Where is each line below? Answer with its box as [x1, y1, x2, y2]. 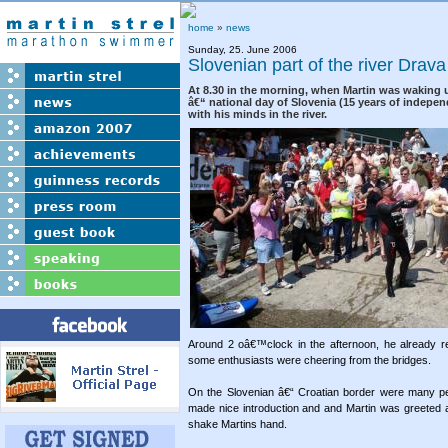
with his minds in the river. [188, 108, 327, 120]
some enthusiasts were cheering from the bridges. [188, 354, 434, 366]
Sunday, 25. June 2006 [188, 44, 297, 55]
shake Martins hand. [188, 418, 290, 430]
